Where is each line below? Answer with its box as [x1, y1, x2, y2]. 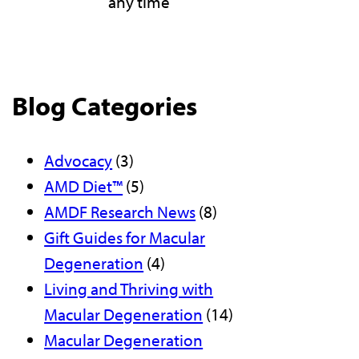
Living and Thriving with [44, 278, 214, 300]
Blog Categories [12, 88, 198, 123]
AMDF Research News [44, 201, 196, 223]
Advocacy [44, 150, 113, 171]
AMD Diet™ [44, 175, 123, 197]
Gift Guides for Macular [44, 227, 206, 248]
